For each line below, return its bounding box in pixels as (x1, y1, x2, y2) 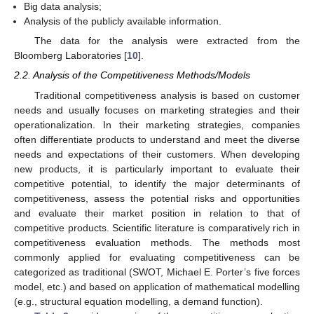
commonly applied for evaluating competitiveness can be (14, 251, 300, 263)
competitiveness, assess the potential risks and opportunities (14, 192, 300, 204)
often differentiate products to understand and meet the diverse (14, 133, 300, 145)
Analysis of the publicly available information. (24, 15, 222, 27)
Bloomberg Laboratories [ (14, 50, 127, 62)
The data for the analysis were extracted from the (34, 35, 300, 47)
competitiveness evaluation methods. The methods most (14, 236, 300, 248)
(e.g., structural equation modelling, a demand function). (14, 295, 263, 307)
